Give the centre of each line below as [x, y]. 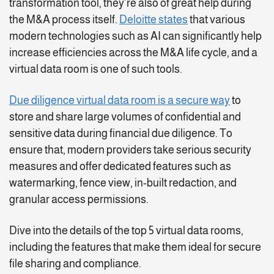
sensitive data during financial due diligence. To [121, 134]
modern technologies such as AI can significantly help [135, 36]
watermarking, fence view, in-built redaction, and [123, 183]
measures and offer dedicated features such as [120, 167]
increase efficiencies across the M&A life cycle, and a [133, 53]
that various [217, 20]
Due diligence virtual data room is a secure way [120, 101]
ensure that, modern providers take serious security [130, 150]
